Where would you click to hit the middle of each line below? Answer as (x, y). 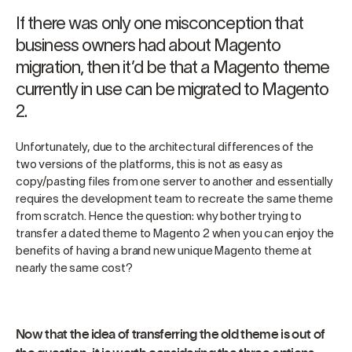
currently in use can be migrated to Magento (172, 91)
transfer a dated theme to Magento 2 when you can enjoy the (175, 235)
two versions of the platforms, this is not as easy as (150, 165)
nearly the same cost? (74, 269)
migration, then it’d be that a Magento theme (173, 69)
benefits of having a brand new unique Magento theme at (164, 252)
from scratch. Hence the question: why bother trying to (159, 217)
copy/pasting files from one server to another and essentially (174, 183)
